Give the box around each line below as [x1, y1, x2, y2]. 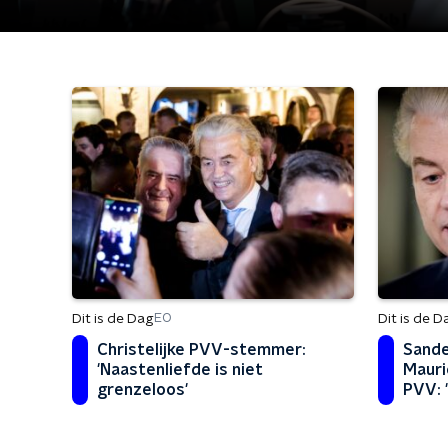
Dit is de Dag [72, 311, 154, 326]
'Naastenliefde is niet [97, 361, 263, 378]
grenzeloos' [97, 381, 188, 398]
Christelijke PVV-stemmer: [97, 341, 306, 358]
